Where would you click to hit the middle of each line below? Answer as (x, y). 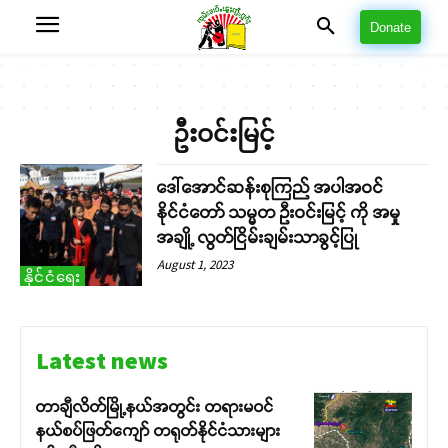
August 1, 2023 (195, 264)
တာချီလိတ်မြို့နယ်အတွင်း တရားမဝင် (155, 407)
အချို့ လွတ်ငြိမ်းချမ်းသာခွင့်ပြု (258, 237)
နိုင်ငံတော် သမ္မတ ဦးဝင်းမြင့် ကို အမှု (279, 212)
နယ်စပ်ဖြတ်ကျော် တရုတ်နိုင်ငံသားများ (158, 431)
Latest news (102, 361)
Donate (390, 28)
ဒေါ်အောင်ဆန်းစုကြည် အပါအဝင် (271, 187)
